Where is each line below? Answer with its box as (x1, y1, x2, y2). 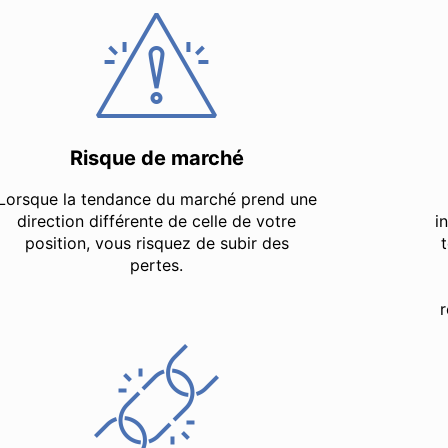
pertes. (130, 254, 183, 275)
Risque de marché (69, 145, 244, 170)
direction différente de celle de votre (17, 210, 296, 231)
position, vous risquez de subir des (24, 232, 289, 253)
